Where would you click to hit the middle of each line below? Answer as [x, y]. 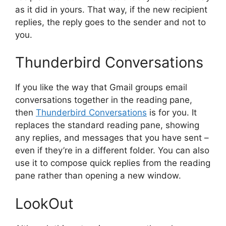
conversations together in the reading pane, [104, 100]
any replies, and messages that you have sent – [112, 138]
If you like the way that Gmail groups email [101, 88]
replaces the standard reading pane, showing [107, 125]
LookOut [44, 203]
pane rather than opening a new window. [98, 176]
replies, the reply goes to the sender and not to [110, 22]
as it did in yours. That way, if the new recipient [111, 9]
